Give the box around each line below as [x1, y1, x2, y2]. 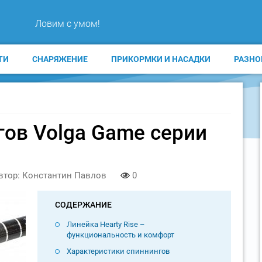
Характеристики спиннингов [66, 246, 170, 256]
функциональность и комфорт [66, 230, 174, 239]
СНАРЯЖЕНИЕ [32, 54, 88, 64]
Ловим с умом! [35, 17, 100, 30]
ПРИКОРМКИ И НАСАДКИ [111, 54, 211, 64]
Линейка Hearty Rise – [66, 219, 145, 229]
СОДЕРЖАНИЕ [54, 199, 112, 209]
